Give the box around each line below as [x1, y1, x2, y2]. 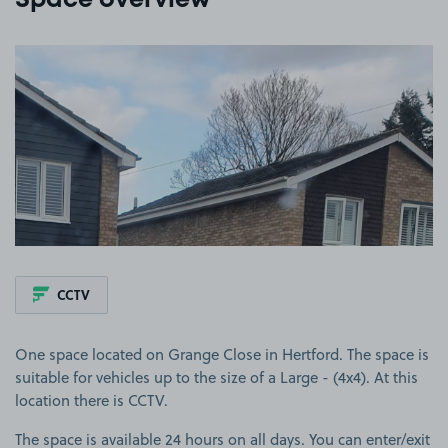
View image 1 [223, 48, 316, 60]
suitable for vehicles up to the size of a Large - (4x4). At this [15, 366, 418, 388]
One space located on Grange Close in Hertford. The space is [15, 343, 429, 365]
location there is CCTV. [15, 389, 168, 411]
